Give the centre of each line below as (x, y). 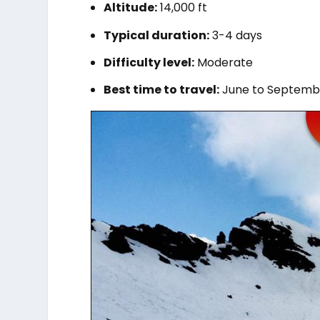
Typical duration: (157, 35)
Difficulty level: (149, 62)
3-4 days (236, 35)
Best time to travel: (162, 89)
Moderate (224, 62)
